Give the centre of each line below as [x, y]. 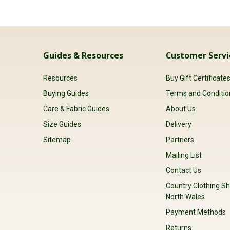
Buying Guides [66, 93]
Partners [180, 140]
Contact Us [184, 171]
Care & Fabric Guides [76, 109]
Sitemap [57, 140]
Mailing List [184, 155]
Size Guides [62, 124]
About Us [181, 109]
